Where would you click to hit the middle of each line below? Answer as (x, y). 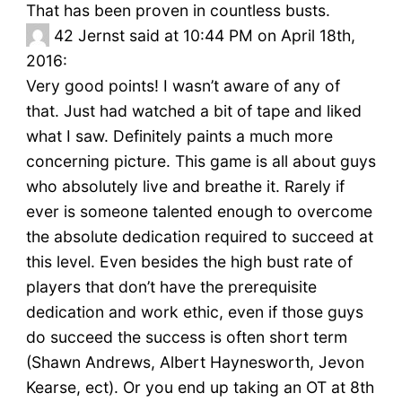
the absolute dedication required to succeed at (199, 237)
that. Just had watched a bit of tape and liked (193, 111)
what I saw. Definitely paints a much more (179, 136)
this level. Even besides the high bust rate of (189, 262)
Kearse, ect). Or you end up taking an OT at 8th (200, 388)
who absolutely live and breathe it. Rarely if (185, 187)
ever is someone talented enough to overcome (199, 212)
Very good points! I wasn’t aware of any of (183, 86)
